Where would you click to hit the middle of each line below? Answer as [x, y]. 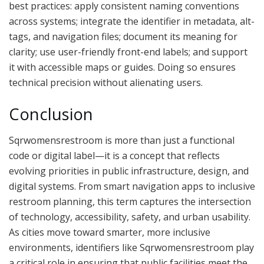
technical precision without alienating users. [106, 83]
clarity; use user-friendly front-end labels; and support [128, 52]
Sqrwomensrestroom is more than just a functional [122, 141]
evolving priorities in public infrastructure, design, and [129, 171]
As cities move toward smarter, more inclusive [110, 232]
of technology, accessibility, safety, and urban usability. [130, 217]
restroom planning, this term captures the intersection [130, 202]
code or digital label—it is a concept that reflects [114, 156]
